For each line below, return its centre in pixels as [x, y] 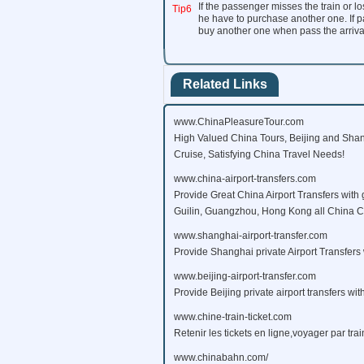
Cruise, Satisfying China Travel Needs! [259, 154]
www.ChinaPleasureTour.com [239, 122]
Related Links [225, 84]
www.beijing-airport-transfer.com [245, 276]
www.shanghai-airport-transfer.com [251, 236]
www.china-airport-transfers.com [245, 179]
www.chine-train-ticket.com [233, 317]
